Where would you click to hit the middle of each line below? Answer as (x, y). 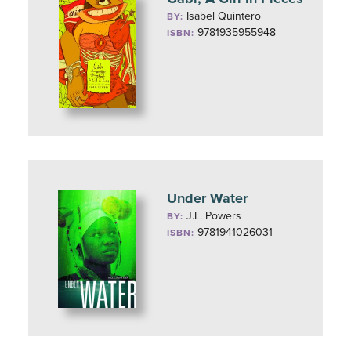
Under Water (208, 198)
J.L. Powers (214, 216)
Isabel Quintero (224, 16)
